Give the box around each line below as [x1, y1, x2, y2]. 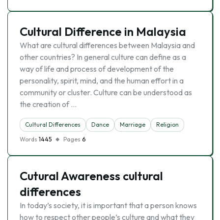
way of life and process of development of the [20, 64, 174, 74]
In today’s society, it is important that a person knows [20, 200, 197, 210]
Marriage [120, 121, 145, 128]
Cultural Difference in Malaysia [20, 24, 186, 39]
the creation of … [20, 99, 77, 109]
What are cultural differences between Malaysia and [20, 40, 195, 50]
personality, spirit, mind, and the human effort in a [20, 76, 184, 85]
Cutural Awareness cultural [20, 168, 163, 183]
